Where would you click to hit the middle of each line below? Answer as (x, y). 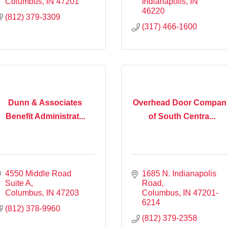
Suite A (18, 183)
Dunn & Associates (45, 103)
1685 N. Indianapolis (179, 173)
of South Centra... (182, 117)
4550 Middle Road (38, 173)
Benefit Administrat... (45, 117)
